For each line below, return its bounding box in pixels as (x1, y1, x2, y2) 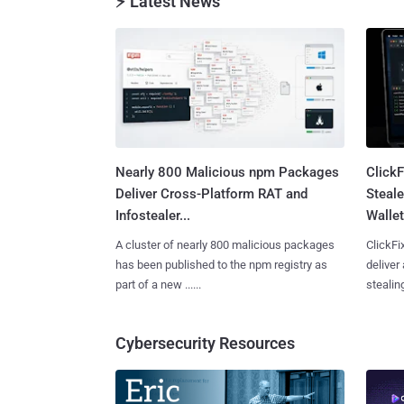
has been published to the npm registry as (115, 257, 327, 271)
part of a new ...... (115, 277, 201, 291)
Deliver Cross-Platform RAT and (115, 185, 308, 202)
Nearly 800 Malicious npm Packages (115, 163, 339, 180)
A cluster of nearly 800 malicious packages (115, 237, 335, 252)
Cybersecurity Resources (115, 333, 295, 353)
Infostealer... (115, 207, 190, 224)
